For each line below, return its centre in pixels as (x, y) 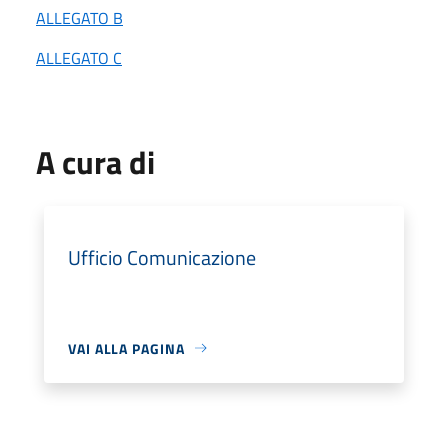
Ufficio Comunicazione (162, 257)
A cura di (95, 161)
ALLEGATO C (79, 57)
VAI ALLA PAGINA (126, 348)
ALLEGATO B (79, 17)
